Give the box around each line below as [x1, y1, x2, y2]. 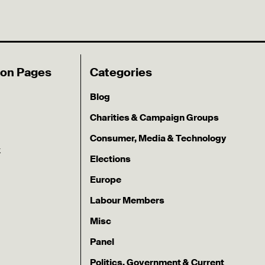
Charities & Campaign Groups [90, 111, 219, 124]
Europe [90, 173, 122, 186]
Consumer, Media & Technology [90, 132, 227, 144]
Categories [90, 64, 153, 80]
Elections [90, 153, 131, 165]
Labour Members [90, 194, 165, 206]
